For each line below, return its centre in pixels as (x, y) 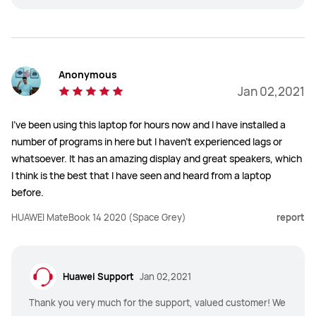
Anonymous (88, 74)
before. (28, 192)
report (291, 218)
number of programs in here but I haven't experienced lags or (147, 141)
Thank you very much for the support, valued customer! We (157, 303)
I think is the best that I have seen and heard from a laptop (141, 175)
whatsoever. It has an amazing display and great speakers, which (157, 158)
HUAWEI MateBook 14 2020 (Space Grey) (99, 218)
